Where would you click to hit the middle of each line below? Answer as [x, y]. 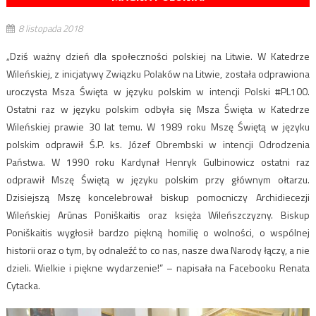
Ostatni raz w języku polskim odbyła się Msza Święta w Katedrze [158, 109]
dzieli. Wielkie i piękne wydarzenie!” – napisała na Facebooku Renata [158, 268]
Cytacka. [23, 286]
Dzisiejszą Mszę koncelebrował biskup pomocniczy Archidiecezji [158, 197]
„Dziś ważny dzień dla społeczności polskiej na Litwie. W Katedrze [158, 56]
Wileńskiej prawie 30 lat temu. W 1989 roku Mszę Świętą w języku [158, 127]
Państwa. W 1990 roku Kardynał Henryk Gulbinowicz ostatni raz [158, 162]
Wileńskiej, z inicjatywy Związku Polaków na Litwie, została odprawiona [158, 74]
